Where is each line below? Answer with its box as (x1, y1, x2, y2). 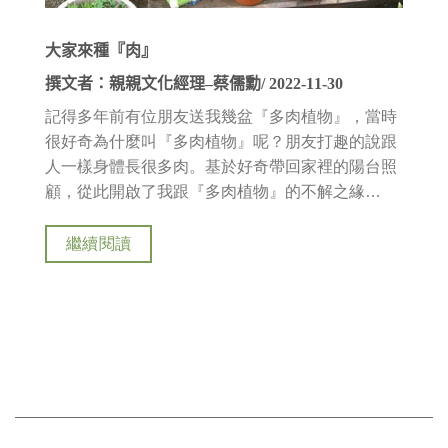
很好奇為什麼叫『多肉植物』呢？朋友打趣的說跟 (45, 132, 397, 150)
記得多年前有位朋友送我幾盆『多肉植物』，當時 (45, 107, 397, 125)
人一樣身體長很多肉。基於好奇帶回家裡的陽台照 (45, 157, 397, 175)
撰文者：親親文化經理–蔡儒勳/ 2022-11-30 (45, 74, 343, 92)
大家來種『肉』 (45, 41, 157, 59)
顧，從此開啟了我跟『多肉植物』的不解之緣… (45, 182, 381, 200)
